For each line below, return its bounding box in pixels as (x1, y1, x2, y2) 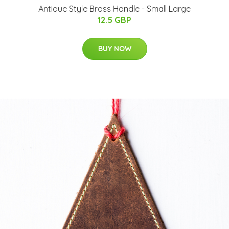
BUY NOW (98, 43, 131, 53)
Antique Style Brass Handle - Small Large (38, 3, 191, 14)
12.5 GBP (98, 14, 131, 25)
